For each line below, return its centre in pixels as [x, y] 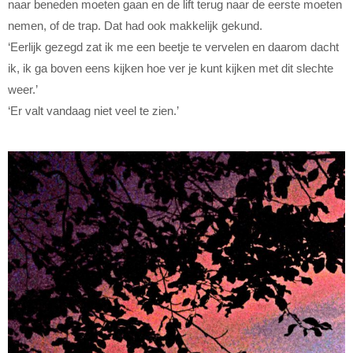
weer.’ [23, 90]
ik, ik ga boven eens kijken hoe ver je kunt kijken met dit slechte [171, 69]
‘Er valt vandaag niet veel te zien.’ [93, 111]
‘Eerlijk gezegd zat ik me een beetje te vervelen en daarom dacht [173, 47]
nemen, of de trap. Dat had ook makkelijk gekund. [135, 26]
